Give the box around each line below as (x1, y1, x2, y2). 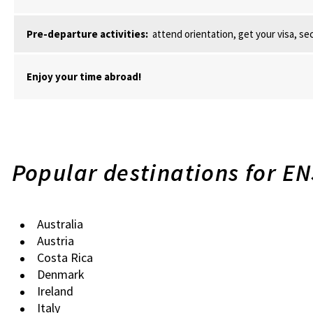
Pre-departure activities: (26, 27, 148, 41)
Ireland (36, 283, 73, 299)
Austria (36, 233, 74, 249)
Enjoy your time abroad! (26, 70, 141, 83)
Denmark (36, 266, 85, 282)
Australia (36, 216, 83, 232)
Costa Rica (36, 249, 93, 265)
